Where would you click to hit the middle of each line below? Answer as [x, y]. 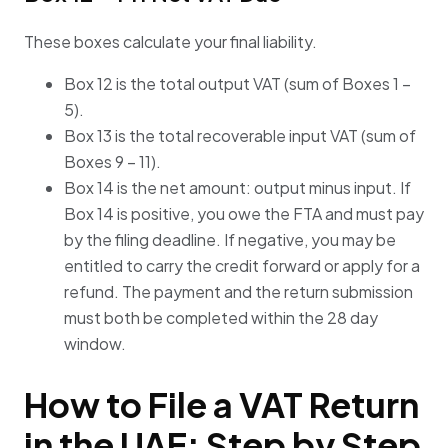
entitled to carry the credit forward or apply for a [242, 266]
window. [95, 344]
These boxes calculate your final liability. [170, 42]
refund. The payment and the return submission [238, 292]
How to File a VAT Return [221, 405]
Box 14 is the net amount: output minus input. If [237, 188]
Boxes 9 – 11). [112, 162]
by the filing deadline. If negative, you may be [230, 240]
